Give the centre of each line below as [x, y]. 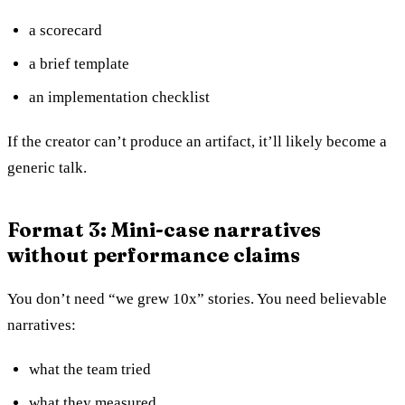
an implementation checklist [119, 97]
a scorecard [66, 30]
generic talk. [47, 167]
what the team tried [90, 369]
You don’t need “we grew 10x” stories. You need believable [197, 298]
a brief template [79, 63]
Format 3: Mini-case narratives [164, 229]
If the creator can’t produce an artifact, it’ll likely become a [197, 141]
